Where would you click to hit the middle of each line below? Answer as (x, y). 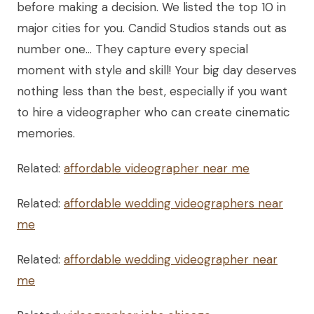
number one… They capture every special (132, 49)
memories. (46, 134)
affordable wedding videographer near (171, 260)
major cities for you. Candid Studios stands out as (152, 28)
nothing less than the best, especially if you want (152, 91)
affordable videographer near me (157, 169)
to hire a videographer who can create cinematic (153, 112)
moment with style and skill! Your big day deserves (157, 70)
